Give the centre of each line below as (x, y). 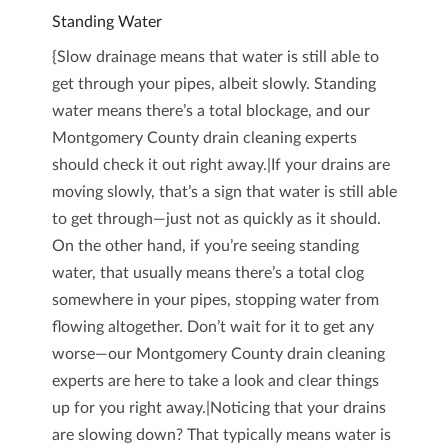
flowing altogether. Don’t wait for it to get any (212, 327)
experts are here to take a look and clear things (215, 381)
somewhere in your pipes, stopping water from (215, 300)
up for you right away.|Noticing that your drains (218, 408)
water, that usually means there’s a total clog (207, 273)
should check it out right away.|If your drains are (220, 165)
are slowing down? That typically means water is (221, 435)
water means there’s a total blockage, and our (210, 111)
